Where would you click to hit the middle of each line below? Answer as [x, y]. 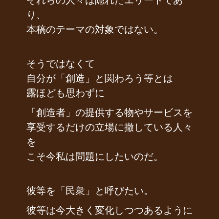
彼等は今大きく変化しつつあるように [109, 210]
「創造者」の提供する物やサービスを [109, 112]
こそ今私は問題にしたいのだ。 [95, 156]
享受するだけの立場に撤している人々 [109, 127]
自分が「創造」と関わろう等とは [100, 78]
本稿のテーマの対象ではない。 [95, 29]
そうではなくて [61, 64]
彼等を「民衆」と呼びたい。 [90, 191]
